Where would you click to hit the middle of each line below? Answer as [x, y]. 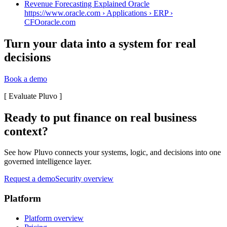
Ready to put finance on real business [100, 117]
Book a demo [26, 79]
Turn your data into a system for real [100, 43]
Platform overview [54, 218]
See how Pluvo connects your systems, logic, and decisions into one [112, 153]
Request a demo [30, 179]
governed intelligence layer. [48, 162]
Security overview [84, 179]
